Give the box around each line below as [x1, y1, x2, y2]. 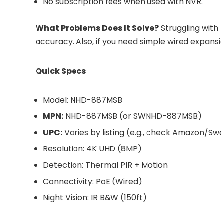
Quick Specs [36, 65, 86, 77]
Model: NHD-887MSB [43, 94, 122, 106]
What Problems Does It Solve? [36, 22, 159, 34]
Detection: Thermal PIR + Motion [43, 159, 168, 171]
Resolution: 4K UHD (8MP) [43, 143, 142, 155]
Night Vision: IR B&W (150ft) [43, 192, 147, 204]
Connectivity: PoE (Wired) [43, 176, 142, 187]
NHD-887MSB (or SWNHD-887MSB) [63, 110, 202, 122]
